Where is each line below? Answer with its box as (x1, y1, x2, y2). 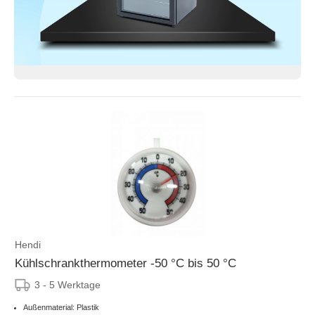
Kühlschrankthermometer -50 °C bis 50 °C (15, 256, 236, 270)
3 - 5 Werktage (34, 278, 101, 290)
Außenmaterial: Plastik (23, 302, 99, 311)
